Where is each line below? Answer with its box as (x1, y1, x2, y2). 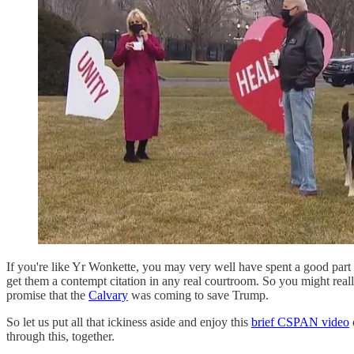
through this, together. (6, 329, 115, 343)
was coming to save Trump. (128, 288, 269, 302)
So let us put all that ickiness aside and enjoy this (6, 314, 251, 329)
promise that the (6, 288, 88, 302)
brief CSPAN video (251, 314, 349, 329)
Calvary (88, 288, 128, 302)
